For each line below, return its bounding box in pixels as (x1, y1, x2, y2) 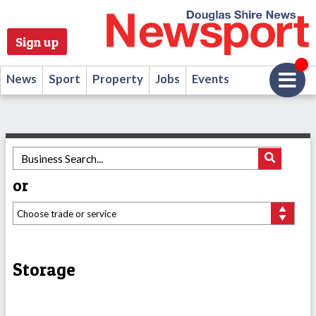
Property (92, 71, 143, 87)
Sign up (16, 33, 59, 49)
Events (192, 71, 229, 87)
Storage (13, 259, 75, 281)
